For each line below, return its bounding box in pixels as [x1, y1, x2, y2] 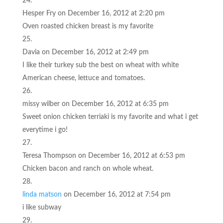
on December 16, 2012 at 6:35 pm [61, 100, 169, 108]
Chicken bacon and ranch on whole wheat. [22, 165, 153, 172]
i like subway [22, 204, 61, 211]
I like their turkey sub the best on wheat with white [22, 61, 179, 69]
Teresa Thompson [22, 152, 76, 159]
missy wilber [22, 100, 60, 108]
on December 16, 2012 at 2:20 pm [57, 9, 165, 17]
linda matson [22, 191, 62, 198]
